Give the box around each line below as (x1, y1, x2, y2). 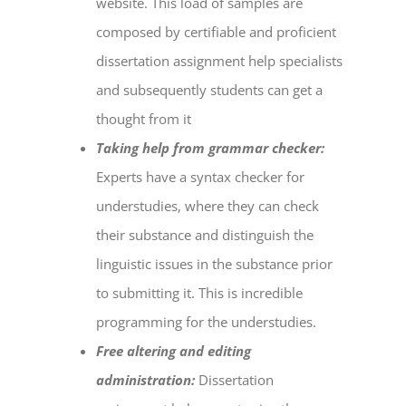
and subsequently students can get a (96, 81, 324, 100)
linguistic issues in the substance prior (96, 255, 333, 274)
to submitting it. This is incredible (96, 284, 304, 303)
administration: (96, 371, 199, 390)
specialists (275, 52, 343, 71)
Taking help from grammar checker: (96, 139, 325, 158)
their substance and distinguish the (96, 226, 314, 245)
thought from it (96, 110, 196, 129)
